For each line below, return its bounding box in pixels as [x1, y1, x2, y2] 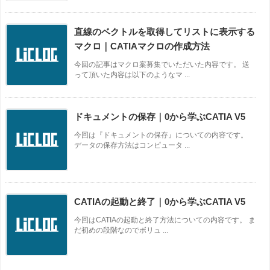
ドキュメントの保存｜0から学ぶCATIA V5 [74, 111, 245, 122]
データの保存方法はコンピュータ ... [74, 141, 190, 150]
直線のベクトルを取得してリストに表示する [74, 27, 255, 37]
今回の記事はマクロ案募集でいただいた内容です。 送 [74, 60, 250, 69]
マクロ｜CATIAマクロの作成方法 [74, 41, 210, 52]
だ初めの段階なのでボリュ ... [74, 226, 168, 235]
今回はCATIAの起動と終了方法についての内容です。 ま [74, 216, 256, 225]
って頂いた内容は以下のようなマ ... [74, 71, 190, 80]
